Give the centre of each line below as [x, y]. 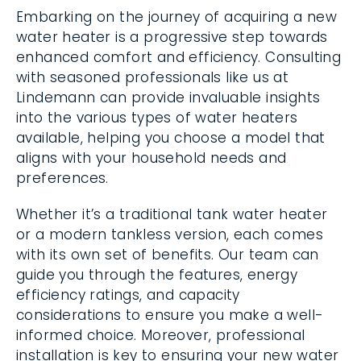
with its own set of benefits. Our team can [168, 255]
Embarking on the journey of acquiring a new [177, 17]
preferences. [62, 178]
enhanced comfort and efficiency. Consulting [179, 57]
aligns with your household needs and [151, 158]
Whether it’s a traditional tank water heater [172, 214]
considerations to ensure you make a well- [170, 315]
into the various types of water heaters [157, 118]
